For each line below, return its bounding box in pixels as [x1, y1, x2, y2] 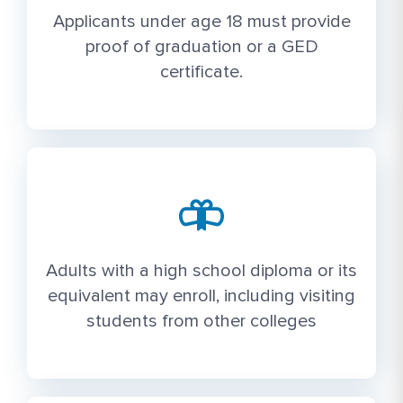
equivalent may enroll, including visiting [48, 284, 355, 307]
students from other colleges [86, 309, 317, 332]
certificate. [160, 60, 243, 83]
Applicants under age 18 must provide [52, 10, 351, 32]
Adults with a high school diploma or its [46, 259, 357, 282]
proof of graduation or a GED [85, 35, 318, 58]
